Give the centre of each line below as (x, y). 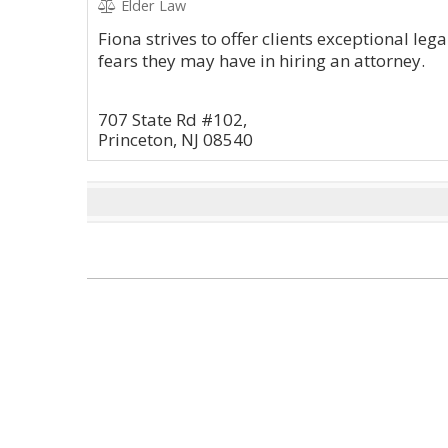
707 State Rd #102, (172, 119)
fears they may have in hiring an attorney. (261, 60)
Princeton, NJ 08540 (175, 139)
